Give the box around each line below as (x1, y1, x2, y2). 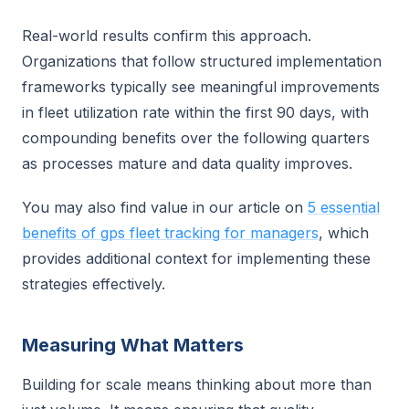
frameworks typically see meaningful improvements (22, 78, 380, 96)
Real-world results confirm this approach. (22, 26, 311, 45)
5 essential (308, 198, 380, 216)
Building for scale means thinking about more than (22, 375, 372, 393)
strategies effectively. (22, 275, 165, 293)
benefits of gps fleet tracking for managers (22, 224, 319, 242)
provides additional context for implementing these (22, 249, 371, 267)
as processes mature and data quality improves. (22, 154, 352, 173)
